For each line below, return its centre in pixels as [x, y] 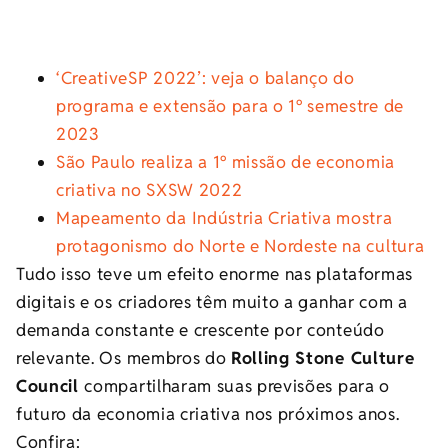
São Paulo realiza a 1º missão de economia [225, 162]
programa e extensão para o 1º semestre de [230, 106]
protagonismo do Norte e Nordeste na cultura [240, 246]
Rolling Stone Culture [323, 358]
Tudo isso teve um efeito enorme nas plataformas [214, 274]
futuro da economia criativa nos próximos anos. [208, 414]
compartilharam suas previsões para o [237, 386]
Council [50, 386]
